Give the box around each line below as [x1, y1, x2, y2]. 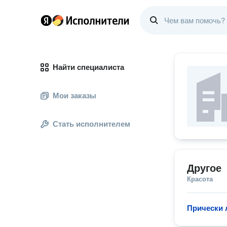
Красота [187, 175, 213, 183]
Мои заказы [53, 91, 96, 100]
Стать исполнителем [53, 120, 130, 128]
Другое [187, 163, 221, 174]
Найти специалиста [53, 63, 124, 71]
